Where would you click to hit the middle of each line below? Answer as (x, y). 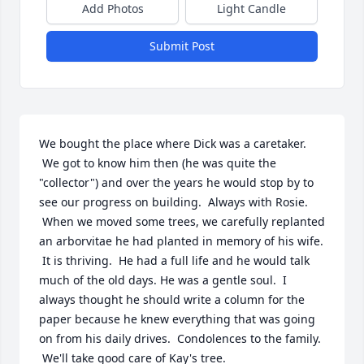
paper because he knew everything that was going (177, 319)
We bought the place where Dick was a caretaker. (173, 143)
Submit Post (182, 46)
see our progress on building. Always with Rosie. (173, 202)
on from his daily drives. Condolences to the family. (180, 338)
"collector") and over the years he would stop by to (176, 182)
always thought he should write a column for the (172, 299)
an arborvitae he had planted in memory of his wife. (181, 241)
